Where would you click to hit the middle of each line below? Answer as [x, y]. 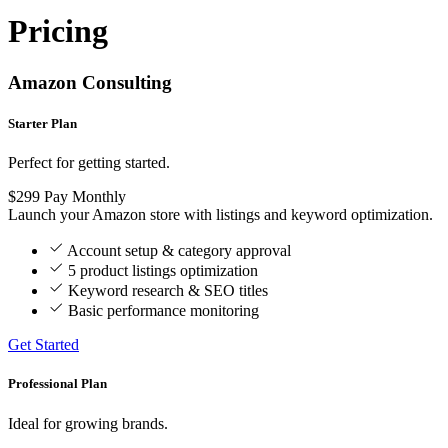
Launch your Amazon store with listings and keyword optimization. [220, 215]
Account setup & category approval [179, 251]
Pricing [58, 31]
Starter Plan [42, 124]
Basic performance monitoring [163, 311]
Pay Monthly [85, 197]
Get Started [43, 345]
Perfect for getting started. [89, 163]
